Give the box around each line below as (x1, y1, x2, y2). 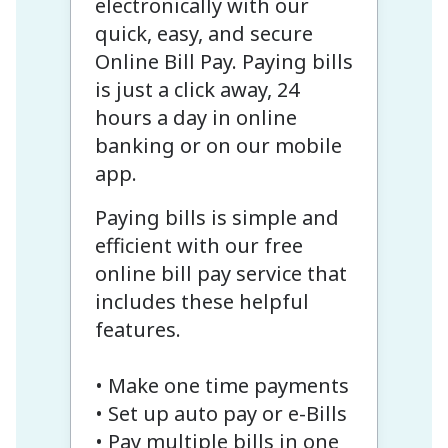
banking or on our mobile (94, 131, 342, 159)
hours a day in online (94, 103, 297, 131)
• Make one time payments (94, 371, 349, 399)
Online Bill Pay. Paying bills (94, 47, 353, 75)
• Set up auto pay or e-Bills (94, 399, 347, 427)
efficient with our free (94, 231, 303, 259)
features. (94, 315, 181, 343)
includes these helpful (94, 287, 309, 315)
